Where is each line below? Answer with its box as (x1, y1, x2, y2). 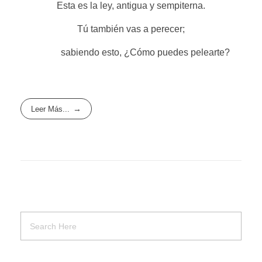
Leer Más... (31, 104, 70, 113)
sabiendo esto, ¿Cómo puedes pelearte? (32, 47, 230, 57)
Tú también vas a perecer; (77, 23, 185, 34)
